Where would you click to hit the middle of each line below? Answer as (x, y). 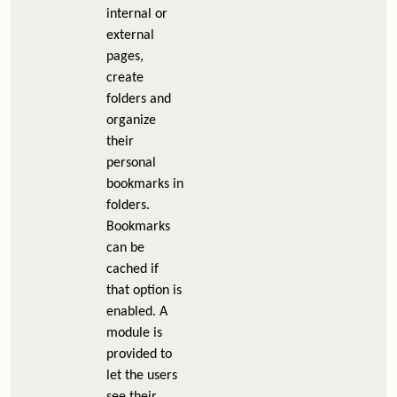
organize (131, 121)
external (130, 35)
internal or (137, 14)
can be (125, 248)
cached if (132, 269)
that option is (144, 291)
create (125, 78)
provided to (139, 354)
